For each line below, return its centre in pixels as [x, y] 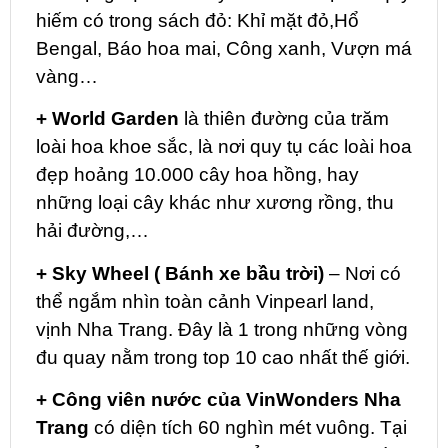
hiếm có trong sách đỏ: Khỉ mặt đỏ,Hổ [197, 20]
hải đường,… [92, 231]
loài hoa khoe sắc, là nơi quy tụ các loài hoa [224, 147]
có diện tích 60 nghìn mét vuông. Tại [248, 428]
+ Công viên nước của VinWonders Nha [218, 400]
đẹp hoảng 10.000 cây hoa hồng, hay [197, 175]
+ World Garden [107, 119]
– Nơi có [362, 273]
